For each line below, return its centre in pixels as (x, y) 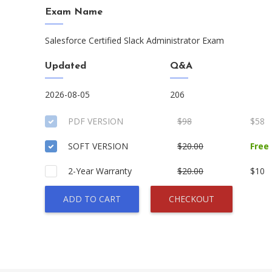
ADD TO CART (92, 199)
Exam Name (74, 12)
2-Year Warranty (100, 171)
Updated (66, 66)
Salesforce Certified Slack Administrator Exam (134, 40)
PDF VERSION (96, 121)
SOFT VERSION (98, 146)
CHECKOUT (192, 199)
